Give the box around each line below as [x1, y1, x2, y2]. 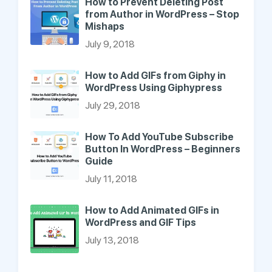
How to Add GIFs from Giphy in [85, 70, 226, 82]
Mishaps [85, 21, 124, 33]
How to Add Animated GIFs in [85, 205, 219, 217]
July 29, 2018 [85, 100, 140, 112]
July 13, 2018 [85, 234, 139, 246]
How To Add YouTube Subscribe [85, 131, 234, 143]
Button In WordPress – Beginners [85, 143, 240, 155]
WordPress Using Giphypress [85, 82, 222, 94]
